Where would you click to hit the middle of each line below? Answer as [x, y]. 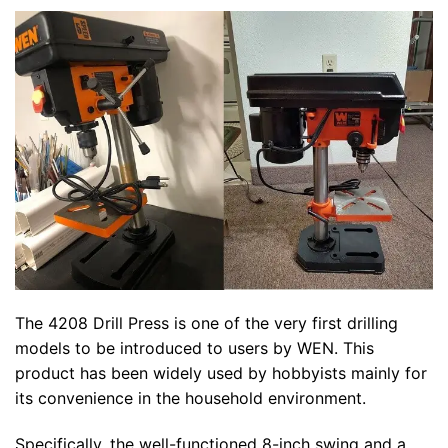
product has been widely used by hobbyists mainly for [221, 372]
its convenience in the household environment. [190, 397]
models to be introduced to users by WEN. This [194, 347]
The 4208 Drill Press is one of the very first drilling [206, 322]
